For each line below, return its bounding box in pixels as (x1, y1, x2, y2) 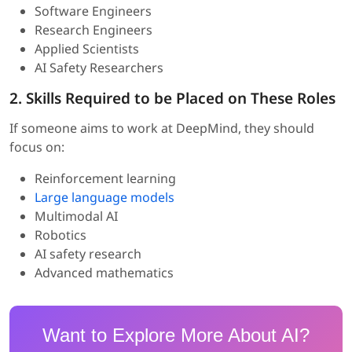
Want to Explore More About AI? (42, 324, 310, 346)
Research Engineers (35, 21, 152, 39)
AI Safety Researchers (35, 59, 163, 77)
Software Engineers (35, 2, 152, 20)
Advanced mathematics (35, 264, 174, 282)
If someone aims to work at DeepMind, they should (9, 119, 314, 137)
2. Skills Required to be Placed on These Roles (9, 88, 335, 109)
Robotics (35, 226, 86, 244)
